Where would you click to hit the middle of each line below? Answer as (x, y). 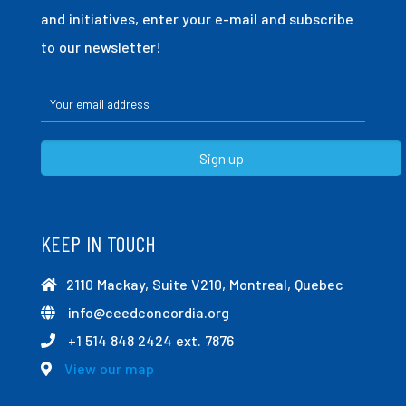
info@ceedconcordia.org (147, 313)
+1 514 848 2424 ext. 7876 (149, 341)
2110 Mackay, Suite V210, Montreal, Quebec (205, 285)
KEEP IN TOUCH (98, 244)
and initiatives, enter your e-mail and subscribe (197, 19)
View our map (109, 369)
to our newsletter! (101, 47)
